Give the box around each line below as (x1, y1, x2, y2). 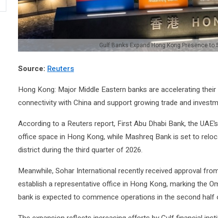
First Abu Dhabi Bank (117, 118, 184, 129)
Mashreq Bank (125, 131, 171, 142)
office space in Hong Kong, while (18, 131, 125, 142)
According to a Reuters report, (18, 118, 117, 129)
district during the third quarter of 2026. (18, 145, 143, 155)
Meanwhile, (18, 165, 55, 176)
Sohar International (55, 165, 116, 176)
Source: (18, 63, 47, 74)
